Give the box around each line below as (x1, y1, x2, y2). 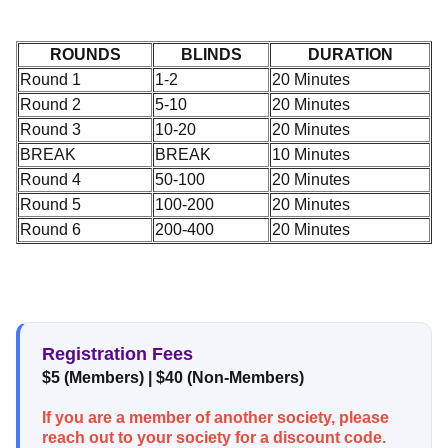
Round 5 (20, 196, 81, 213)
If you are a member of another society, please (42, 409, 389, 426)
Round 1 (20, 71, 81, 88)
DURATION (307, 46, 393, 63)
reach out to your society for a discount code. (42, 429, 386, 446)
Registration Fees (42, 344, 193, 364)
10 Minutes (272, 146, 350, 163)
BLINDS (180, 46, 242, 63)
